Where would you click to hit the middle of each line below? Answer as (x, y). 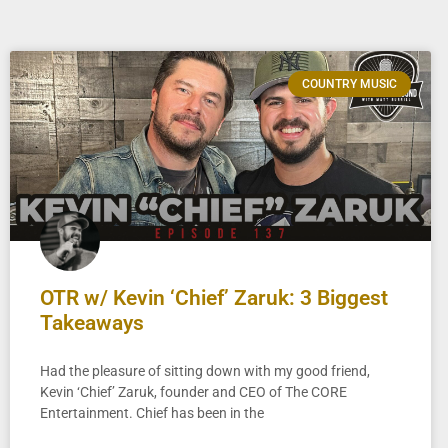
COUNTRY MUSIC (349, 84)
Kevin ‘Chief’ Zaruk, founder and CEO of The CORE (193, 391)
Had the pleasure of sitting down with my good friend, (205, 370)
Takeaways (92, 322)
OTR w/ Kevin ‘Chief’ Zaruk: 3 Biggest (214, 297)
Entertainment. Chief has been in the (152, 412)
